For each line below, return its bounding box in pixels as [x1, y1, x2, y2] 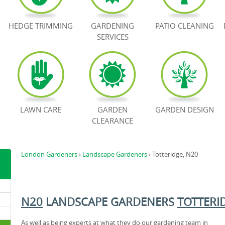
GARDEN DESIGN [155, 104, 214, 115]
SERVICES [96, 32, 129, 42]
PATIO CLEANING [155, 21, 214, 31]
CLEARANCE [92, 116, 133, 126]
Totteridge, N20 [152, 150, 198, 159]
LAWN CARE [20, 104, 61, 115]
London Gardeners [21, 150, 77, 159]
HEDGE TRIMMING [9, 21, 73, 31]
